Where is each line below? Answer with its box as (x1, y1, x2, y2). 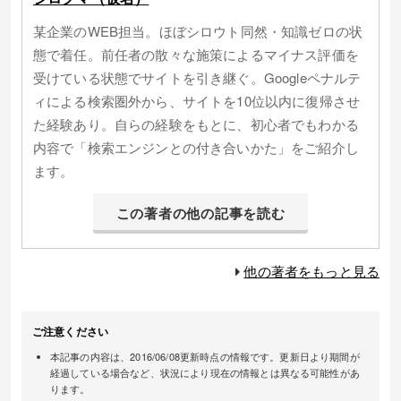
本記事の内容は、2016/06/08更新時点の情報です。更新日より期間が (50, 349, 360, 364)
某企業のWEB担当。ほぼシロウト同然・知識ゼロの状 (33, 21, 363, 40)
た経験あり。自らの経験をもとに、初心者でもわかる (33, 114, 359, 133)
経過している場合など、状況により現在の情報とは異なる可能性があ (50, 365, 360, 380)
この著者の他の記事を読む (115, 202, 286, 223)
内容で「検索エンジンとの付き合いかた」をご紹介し (33, 137, 359, 157)
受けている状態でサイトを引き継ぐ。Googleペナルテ (33, 67, 362, 87)
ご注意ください (32, 323, 109, 340)
